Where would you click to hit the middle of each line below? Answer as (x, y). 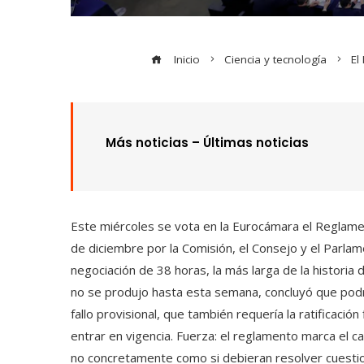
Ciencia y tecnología (275, 59)
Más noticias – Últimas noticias (207, 143)
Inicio (185, 59)
